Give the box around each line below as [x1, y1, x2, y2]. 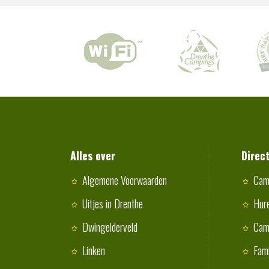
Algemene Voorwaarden [82, 172, 167, 188]
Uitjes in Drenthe [82, 195, 143, 211]
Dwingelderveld [82, 219, 138, 235]
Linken [82, 242, 105, 258]
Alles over [70, 147, 115, 163]
